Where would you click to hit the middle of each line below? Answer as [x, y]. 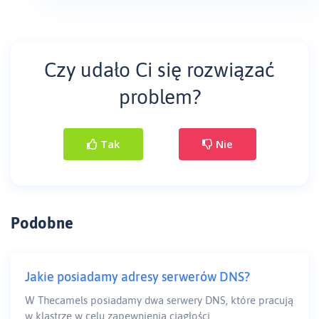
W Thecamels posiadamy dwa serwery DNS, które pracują [159, 300]
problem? [159, 97]
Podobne [42, 223]
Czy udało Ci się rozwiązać [159, 70]
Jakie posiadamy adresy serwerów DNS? [137, 277]
